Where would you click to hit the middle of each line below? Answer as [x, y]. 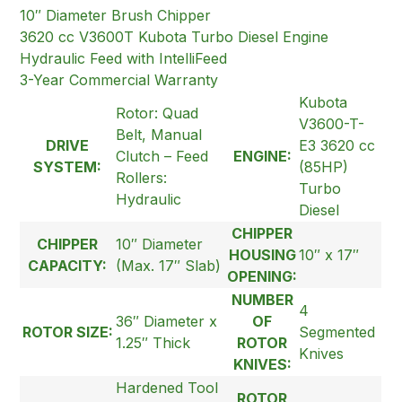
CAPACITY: [68, 265]
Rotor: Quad [157, 113]
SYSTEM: [68, 166]
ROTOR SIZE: [67, 332]
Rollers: [142, 177]
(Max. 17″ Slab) [169, 265]
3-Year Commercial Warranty [119, 79]
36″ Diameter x [167, 321]
